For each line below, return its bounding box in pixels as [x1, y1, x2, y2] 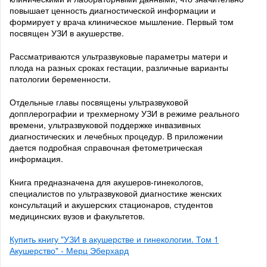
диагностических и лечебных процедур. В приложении [10, 130, 223, 142]
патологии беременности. [10, 73, 111, 85]
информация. [10, 153, 63, 165]
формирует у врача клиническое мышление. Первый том [10, 15, 234, 28]
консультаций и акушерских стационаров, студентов [10, 198, 213, 211]
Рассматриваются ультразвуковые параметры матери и [10, 50, 228, 63]
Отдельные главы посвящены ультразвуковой [10, 96, 188, 108]
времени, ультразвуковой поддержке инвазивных [10, 119, 201, 131]
